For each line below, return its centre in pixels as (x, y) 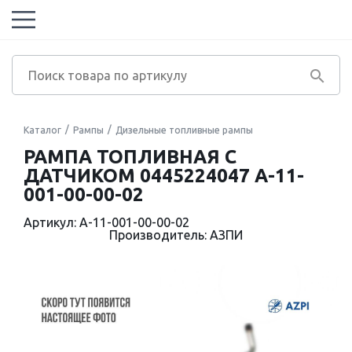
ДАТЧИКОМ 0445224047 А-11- (164, 176)
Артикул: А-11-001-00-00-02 (106, 222)
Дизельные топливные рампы (184, 130)
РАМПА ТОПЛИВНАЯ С (130, 157)
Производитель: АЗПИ (176, 235)
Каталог (42, 130)
